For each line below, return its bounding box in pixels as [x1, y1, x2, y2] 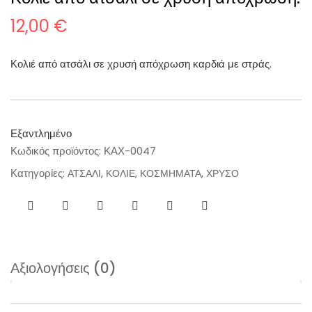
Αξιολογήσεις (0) [10, 258, 116, 279]
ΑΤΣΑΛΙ [68, 166, 101, 181]
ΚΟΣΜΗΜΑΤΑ [140, 166, 201, 181]
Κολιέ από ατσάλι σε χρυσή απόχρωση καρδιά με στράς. [10, 56, 272, 72]
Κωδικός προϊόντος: [10, 143, 104, 159]
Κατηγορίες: [10, 166, 68, 181]
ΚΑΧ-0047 [104, 143, 156, 159]
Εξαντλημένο [10, 127, 72, 141]
